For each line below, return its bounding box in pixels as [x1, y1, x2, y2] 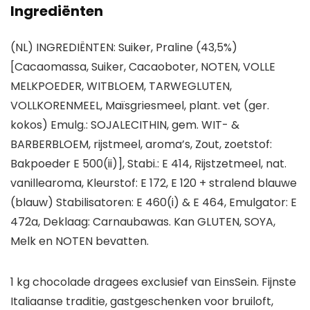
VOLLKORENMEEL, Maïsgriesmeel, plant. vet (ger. [10, 98, 269, 114]
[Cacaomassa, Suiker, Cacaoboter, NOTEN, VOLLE [10, 59, 275, 75]
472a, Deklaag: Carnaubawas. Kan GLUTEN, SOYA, [10, 214, 275, 230]
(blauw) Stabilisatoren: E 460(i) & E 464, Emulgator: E [10, 194, 297, 211]
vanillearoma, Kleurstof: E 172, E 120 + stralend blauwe [10, 175, 297, 192]
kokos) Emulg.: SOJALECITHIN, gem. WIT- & [10, 117, 239, 134]
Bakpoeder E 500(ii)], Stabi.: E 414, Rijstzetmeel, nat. [10, 156, 286, 172]
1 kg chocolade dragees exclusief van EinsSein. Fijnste [10, 274, 296, 291]
